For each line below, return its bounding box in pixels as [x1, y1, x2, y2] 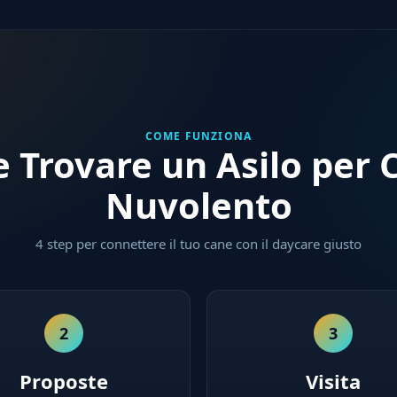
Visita [306, 368, 362, 394]
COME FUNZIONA [144, 128, 253, 144]
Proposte [19, 368, 108, 394]
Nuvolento [105, 181, 292, 230]
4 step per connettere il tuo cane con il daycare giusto [35, 235, 362, 253]
